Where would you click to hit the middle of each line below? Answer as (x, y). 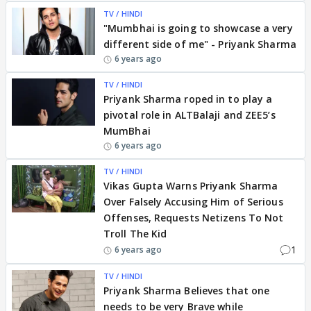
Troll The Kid (135, 234)
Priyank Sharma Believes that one (187, 291)
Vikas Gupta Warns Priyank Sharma (191, 186)
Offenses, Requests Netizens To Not (194, 218)
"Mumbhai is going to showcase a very (198, 28)
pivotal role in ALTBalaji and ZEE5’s (190, 115)
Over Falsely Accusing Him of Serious (193, 202)
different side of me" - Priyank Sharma (200, 44)
